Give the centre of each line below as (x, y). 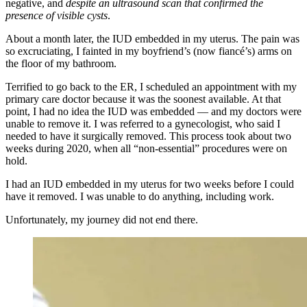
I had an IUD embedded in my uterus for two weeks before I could (150, 184)
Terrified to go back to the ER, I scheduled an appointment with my (151, 86)
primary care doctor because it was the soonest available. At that (143, 99)
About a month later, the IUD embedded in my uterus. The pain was (152, 38)
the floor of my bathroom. (61, 63)
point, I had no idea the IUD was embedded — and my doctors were (153, 111)
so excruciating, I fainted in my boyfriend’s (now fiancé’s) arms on (149, 51)
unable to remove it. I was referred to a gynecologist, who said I (143, 123)
